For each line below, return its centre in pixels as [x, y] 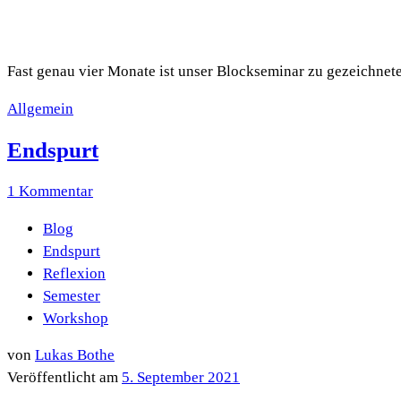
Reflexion [74, 273]
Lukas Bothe [75, 355]
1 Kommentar [50, 191]
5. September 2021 [181, 378]
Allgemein [40, 108]
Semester [72, 295]
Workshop [76, 318]
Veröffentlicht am [64, 378]
